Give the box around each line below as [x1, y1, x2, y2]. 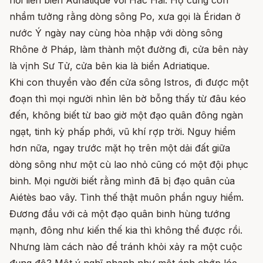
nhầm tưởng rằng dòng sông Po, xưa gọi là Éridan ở [9, 11, 241, 23]
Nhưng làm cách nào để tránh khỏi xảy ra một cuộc [9, 241, 242, 253]
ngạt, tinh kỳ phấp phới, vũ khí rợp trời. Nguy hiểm [9, 126, 235, 138]
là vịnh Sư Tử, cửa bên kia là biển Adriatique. [9, 60, 210, 72]
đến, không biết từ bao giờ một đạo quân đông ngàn [9, 109, 243, 122]
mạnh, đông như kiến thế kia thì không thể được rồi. [9, 224, 242, 237]
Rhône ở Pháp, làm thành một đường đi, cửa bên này [9, 43, 248, 56]
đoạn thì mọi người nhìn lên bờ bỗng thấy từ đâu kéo [9, 93, 246, 105]
